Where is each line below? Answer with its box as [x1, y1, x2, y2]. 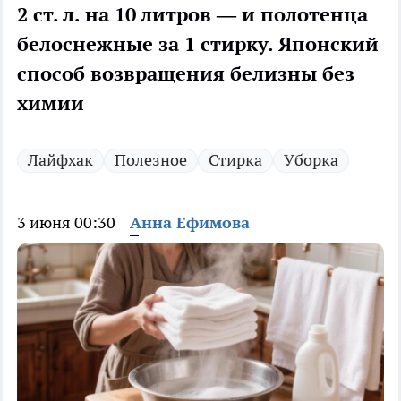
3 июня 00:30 [17, 212, 115, 234]
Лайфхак [28, 149, 93, 171]
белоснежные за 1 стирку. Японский [17, 31, 379, 57]
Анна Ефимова [130, 212, 250, 234]
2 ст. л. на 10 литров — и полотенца [17, 2, 368, 28]
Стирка [209, 149, 262, 171]
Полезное [115, 149, 187, 171]
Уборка [284, 149, 338, 171]
